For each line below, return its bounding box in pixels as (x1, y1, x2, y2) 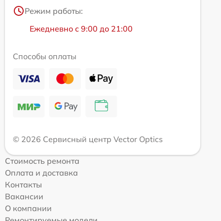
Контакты (5, 179, 42, 189)
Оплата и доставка (5, 167, 78, 178)
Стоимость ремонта (5, 155, 79, 166)
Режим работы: (25, 5, 83, 16)
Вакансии (5, 191, 43, 201)
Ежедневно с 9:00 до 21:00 (30, 23, 133, 34)
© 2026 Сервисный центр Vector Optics (13, 134, 163, 144)
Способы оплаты (13, 51, 76, 61)
